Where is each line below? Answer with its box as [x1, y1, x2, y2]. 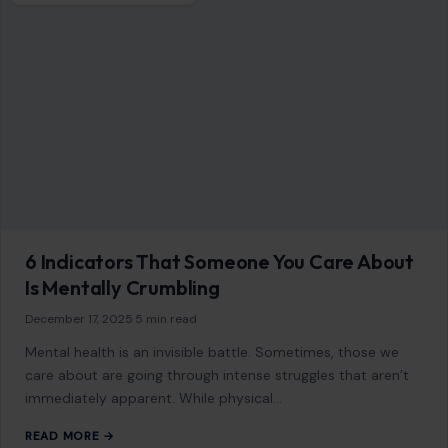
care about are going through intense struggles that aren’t [25, 366, 409, 385]
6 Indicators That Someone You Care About [25, 249, 414, 275]
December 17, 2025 [25, 311, 133, 328]
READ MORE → [25, 428, 115, 445]
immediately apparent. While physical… [25, 389, 282, 408]
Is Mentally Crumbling [25, 275, 220, 301]
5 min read [135, 311, 197, 328]
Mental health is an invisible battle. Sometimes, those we [25, 343, 399, 362]
